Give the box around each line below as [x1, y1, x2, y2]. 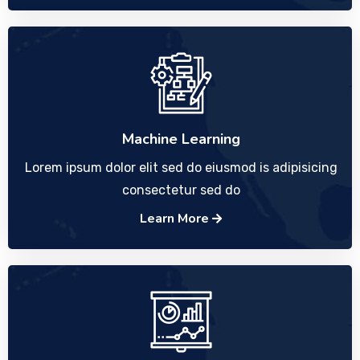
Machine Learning [121, 129, 240, 149]
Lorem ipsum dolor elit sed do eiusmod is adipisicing [24, 160, 337, 175]
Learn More [140, 210, 212, 227]
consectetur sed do [121, 182, 240, 198]
